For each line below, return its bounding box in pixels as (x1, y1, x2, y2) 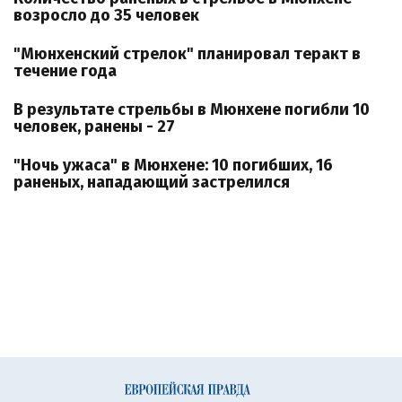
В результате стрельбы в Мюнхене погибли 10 (13, 100, 370, 119)
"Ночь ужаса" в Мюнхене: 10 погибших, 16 (13, 155, 333, 175)
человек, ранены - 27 (13, 117, 175, 136)
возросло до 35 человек (13, 5, 199, 25)
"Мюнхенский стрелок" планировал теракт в (13, 44, 361, 64)
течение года (13, 61, 117, 81)
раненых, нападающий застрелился (13, 172, 290, 192)
